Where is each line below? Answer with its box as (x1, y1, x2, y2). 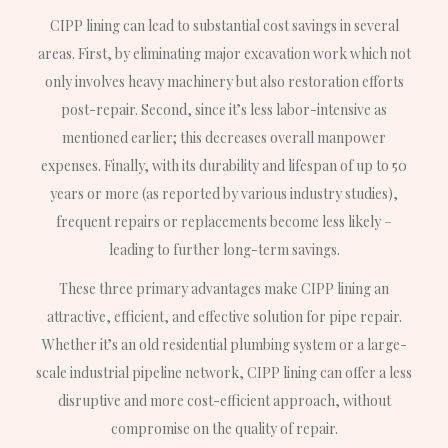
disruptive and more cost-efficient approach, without (57, 391, 391, 411)
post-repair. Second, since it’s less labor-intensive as (61, 100, 387, 120)
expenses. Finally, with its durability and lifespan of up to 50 (41, 156, 407, 176)
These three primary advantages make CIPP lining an (59, 279, 389, 299)
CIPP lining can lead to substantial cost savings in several (49, 16, 399, 36)
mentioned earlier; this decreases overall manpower (62, 128, 386, 148)
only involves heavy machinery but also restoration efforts (44, 72, 404, 92)
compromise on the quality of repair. (110, 419, 338, 439)
